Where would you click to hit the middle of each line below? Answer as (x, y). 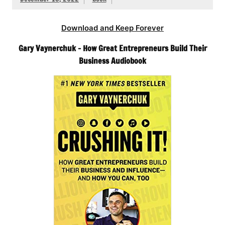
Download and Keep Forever (113, 28)
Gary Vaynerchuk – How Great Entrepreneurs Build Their (113, 48)
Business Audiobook (113, 61)
